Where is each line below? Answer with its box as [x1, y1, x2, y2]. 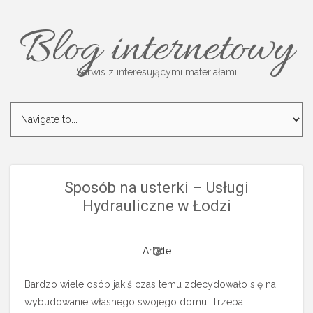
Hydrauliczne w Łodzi [82, 197, 231, 214]
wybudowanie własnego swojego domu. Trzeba [24, 296, 243, 307]
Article [142, 245, 171, 256]
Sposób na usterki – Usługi [64, 179, 249, 196]
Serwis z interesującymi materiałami [76, 66, 237, 78]
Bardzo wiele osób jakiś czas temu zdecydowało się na [24, 279, 276, 290]
